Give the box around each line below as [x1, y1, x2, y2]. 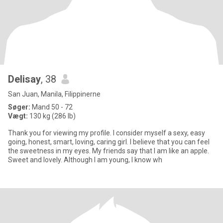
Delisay [8, 73, 41, 85]
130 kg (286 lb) [28, 112, 76, 120]
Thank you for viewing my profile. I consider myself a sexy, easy [8, 129, 205, 137]
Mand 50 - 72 [30, 103, 73, 111]
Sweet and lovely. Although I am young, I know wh [8, 156, 162, 164]
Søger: [8, 103, 30, 111]
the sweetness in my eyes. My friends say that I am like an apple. [8, 147, 209, 155]
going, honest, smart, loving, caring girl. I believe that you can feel [8, 138, 210, 146]
